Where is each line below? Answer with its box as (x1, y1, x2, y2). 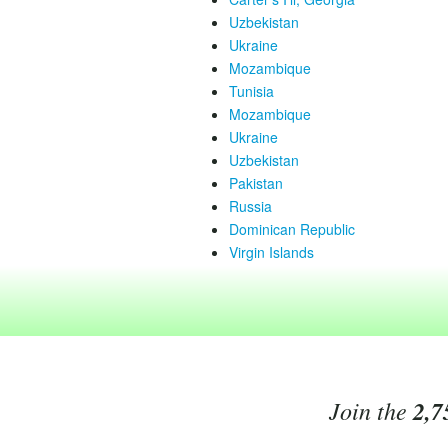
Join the (328, 394, 413, 426)
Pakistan (229, 173, 283, 193)
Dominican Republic (229, 219, 355, 239)
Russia (229, 196, 272, 216)
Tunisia (229, 81, 274, 101)
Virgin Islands (229, 242, 314, 262)
